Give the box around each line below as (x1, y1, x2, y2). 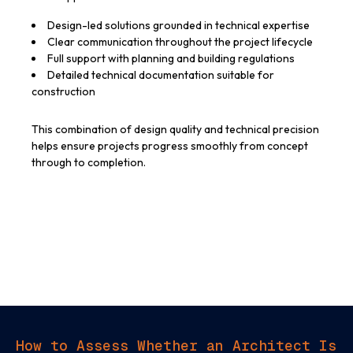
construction (32, 84, 95, 99)
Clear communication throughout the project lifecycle (47, 35, 313, 50)
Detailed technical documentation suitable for (47, 68, 274, 83)
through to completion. (32, 155, 146, 170)
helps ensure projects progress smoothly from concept (32, 139, 308, 154)
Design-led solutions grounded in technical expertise (47, 18, 310, 33)
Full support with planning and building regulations (47, 51, 295, 66)
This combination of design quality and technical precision (32, 122, 319, 137)
